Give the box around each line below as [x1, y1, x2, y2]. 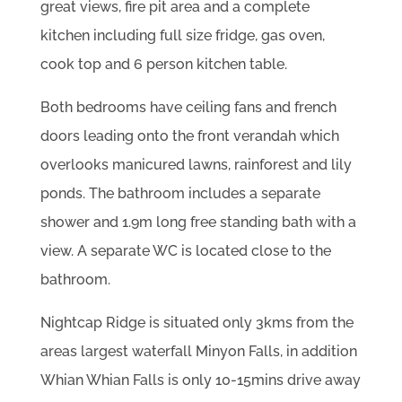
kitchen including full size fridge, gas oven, [39, 27, 325, 45]
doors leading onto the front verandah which [39, 127, 339, 145]
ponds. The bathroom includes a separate [39, 185, 320, 203]
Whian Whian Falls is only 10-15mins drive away [39, 371, 361, 389]
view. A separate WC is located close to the [39, 242, 331, 260]
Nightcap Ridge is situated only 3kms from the [39, 314, 354, 332]
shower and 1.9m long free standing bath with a [39, 214, 356, 232]
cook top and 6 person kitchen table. [39, 56, 287, 74]
